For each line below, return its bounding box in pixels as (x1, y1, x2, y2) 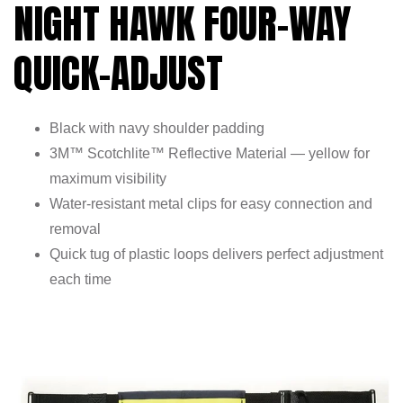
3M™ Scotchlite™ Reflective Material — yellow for (49, 146, 371, 162)
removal (49, 221, 102, 237)
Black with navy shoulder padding (49, 121, 265, 137)
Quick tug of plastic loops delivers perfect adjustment (49, 246, 384, 263)
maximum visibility (49, 171, 167, 187)
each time (49, 272, 112, 288)
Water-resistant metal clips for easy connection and (49, 196, 373, 212)
